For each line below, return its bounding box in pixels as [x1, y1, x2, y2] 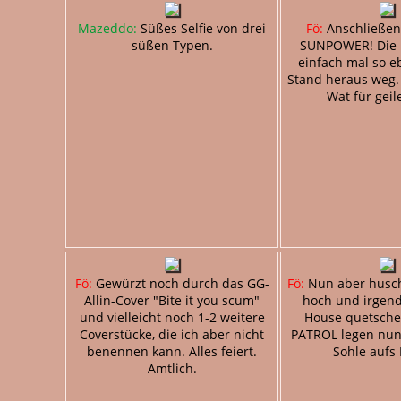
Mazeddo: [78, 19, 137, 37]
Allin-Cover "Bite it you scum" [84, 291, 260, 309]
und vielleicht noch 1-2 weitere [79, 308, 265, 326]
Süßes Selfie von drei [137, 19, 266, 37]
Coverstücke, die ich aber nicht [80, 325, 264, 343]
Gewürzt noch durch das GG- [91, 274, 269, 292]
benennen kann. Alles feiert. [87, 342, 257, 360]
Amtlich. [147, 359, 197, 377]
